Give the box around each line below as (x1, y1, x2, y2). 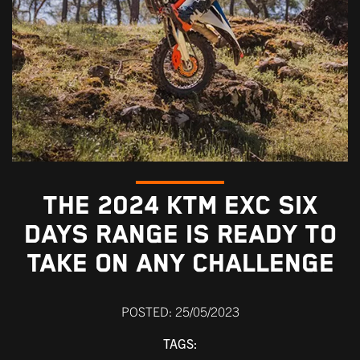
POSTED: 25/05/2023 (121, 302, 239, 319)
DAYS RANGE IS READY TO (23, 219, 337, 250)
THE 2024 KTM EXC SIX (43, 190, 317, 221)
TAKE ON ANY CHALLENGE (26, 248, 334, 279)
